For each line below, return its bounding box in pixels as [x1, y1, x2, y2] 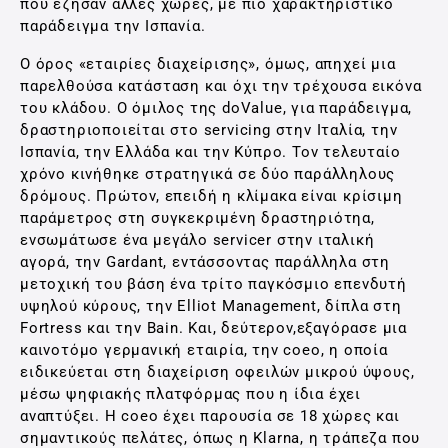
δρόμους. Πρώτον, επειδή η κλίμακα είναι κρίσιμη [20, 187, 403, 205]
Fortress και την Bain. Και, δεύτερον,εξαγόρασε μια [20, 319, 408, 337]
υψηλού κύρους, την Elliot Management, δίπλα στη [20, 297, 402, 315]
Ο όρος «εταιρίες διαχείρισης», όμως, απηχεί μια [20, 55, 396, 73]
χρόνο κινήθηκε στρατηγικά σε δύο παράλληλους [20, 165, 396, 183]
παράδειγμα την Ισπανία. [20, 17, 206, 35]
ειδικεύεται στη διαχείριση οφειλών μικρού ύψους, [20, 363, 415, 381]
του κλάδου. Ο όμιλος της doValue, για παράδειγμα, [20, 99, 413, 117]
